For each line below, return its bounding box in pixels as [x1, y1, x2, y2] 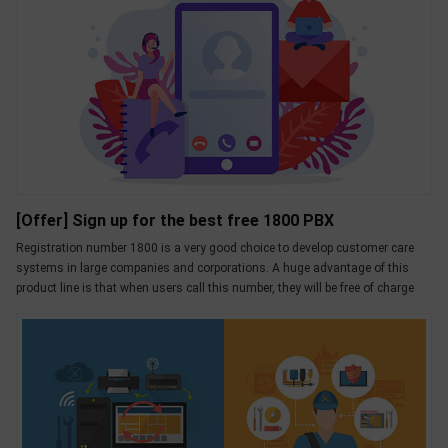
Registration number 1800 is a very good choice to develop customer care [16, 240, 414, 255]
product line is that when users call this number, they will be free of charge [16, 280, 414, 295]
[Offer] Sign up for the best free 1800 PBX [16, 210, 334, 230]
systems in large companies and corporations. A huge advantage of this [16, 260, 409, 275]
